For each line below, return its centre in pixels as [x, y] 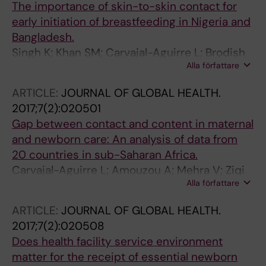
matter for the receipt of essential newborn [125, 257]
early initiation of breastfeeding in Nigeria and [131, 22]
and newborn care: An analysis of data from [125, 139]
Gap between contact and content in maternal [133, 124]
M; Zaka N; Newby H [63, 186]
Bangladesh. [43, 37]
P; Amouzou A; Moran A [72, 68]
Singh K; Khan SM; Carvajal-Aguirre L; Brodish [129, 53]
